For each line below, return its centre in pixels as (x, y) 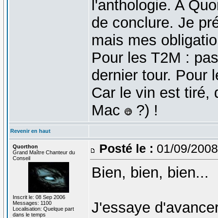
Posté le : (126, 148)
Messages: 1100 (32, 203)
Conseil (21, 158)
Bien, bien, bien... (150, 172)
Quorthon (25, 146)
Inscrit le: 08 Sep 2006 (39, 197)
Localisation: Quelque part (43, 209)
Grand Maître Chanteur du (44, 152)
